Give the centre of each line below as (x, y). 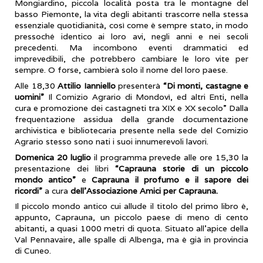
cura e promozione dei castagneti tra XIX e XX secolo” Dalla (131, 108)
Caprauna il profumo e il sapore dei (167, 179)
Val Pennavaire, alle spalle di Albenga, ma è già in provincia (131, 240)
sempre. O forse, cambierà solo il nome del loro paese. (121, 70)
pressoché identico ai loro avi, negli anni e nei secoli (131, 36)
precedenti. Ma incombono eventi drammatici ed (131, 47)
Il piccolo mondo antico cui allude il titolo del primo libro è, (131, 206)
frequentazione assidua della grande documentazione (131, 119)
